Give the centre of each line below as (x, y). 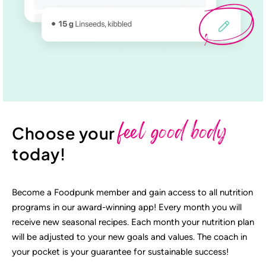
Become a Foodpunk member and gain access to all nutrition (132, 193)
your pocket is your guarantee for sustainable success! (120, 252)
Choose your (65, 133)
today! (39, 153)
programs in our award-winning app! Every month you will (127, 208)
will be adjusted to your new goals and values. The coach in (129, 237)
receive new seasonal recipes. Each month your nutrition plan (133, 222)
